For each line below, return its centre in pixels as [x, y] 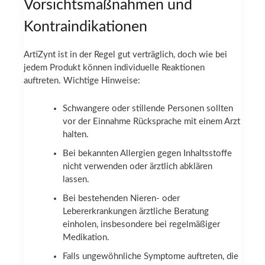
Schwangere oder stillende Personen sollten [148, 108]
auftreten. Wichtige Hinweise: [82, 80]
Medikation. [86, 237]
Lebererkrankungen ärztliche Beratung [136, 211]
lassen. [76, 179]
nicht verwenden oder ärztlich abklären [138, 166]
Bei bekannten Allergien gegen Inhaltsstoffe [148, 153]
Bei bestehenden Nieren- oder [122, 198]
